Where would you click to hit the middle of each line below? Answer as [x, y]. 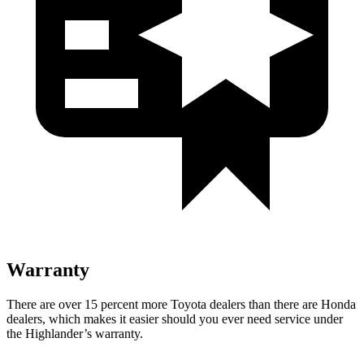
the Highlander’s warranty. [75, 333]
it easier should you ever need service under [230, 318]
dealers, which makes [61, 318]
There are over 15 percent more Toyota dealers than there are [164, 304]
